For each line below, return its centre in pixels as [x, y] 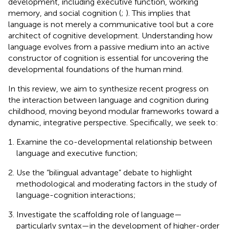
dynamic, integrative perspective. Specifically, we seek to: [113, 122]
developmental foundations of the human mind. [96, 69]
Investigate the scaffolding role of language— [99, 214]
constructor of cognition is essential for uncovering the [108, 58]
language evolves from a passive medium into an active [109, 47]
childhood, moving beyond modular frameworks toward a [113, 111]
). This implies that [158, 13]
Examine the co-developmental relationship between [114, 142]
